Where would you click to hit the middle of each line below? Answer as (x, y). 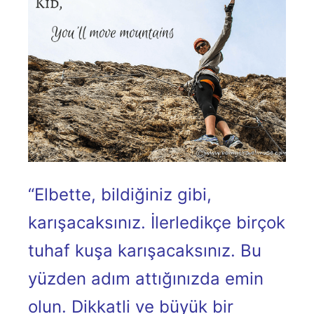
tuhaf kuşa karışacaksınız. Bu (145, 250)
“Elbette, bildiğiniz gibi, (120, 194)
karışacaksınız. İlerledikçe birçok (157, 222)
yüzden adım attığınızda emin (146, 278)
